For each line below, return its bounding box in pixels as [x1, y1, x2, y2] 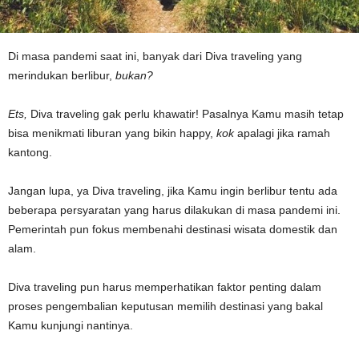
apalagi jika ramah [234, 126, 330, 139]
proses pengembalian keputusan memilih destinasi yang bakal [8, 299, 323, 313]
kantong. [8, 145, 52, 159]
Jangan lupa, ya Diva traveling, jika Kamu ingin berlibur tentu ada [8, 184, 337, 197]
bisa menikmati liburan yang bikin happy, [8, 126, 216, 139]
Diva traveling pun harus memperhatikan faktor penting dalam [8, 280, 321, 293]
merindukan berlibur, [8, 68, 115, 82]
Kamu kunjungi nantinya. [8, 318, 133, 332]
